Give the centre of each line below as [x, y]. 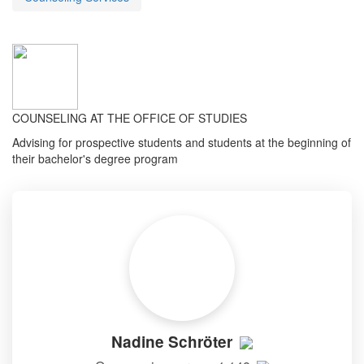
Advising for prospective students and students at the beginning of [182, 142]
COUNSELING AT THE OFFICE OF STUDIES [130, 117]
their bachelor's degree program [95, 158]
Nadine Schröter [174, 341]
